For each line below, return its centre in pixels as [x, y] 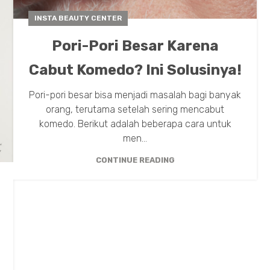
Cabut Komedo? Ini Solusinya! [135, 70]
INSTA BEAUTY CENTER [78, 18]
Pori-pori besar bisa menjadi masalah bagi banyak [135, 95]
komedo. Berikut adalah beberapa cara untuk [135, 124]
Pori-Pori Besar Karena [135, 46]
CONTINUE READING [135, 160]
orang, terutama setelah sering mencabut [135, 110]
